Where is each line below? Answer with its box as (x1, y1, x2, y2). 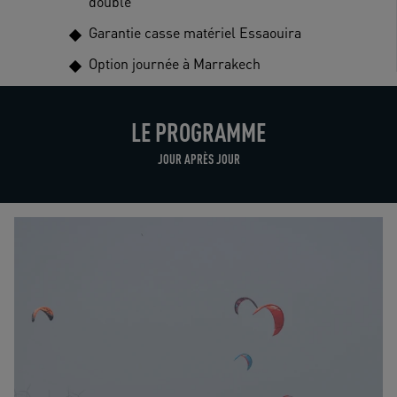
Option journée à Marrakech (89, 53, 261, 73)
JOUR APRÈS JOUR (157, 150, 240, 167)
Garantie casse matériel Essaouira (89, 22, 301, 42)
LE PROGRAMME (131, 114, 266, 148)
